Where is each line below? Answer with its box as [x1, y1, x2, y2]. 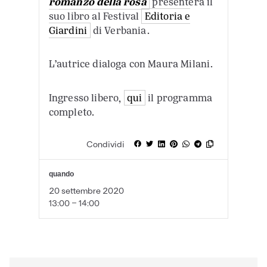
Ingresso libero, [48, 90, 124, 105]
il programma [145, 90, 213, 105]
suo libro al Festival [48, 8, 142, 23]
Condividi [86, 138, 125, 149]
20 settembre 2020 [48, 185, 124, 196]
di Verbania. [90, 23, 150, 38]
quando [48, 170, 74, 179]
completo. [48, 104, 95, 119]
